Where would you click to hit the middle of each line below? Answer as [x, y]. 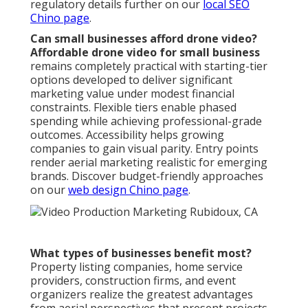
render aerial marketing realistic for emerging [149, 163]
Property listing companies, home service [136, 266]
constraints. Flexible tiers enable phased [133, 108]
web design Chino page [128, 190]
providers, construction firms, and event [133, 280]
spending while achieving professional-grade [146, 121]
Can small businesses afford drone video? [144, 39]
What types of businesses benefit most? [141, 253]
